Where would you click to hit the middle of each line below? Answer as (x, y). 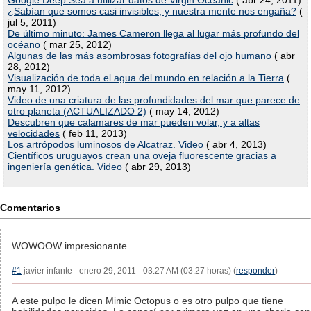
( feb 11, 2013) (93, 133)
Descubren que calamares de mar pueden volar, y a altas (134, 122)
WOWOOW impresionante (69, 246)
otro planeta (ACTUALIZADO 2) (77, 111)
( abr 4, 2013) (235, 144)
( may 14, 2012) (183, 111)
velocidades (34, 133)
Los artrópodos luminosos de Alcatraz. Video (106, 144)
